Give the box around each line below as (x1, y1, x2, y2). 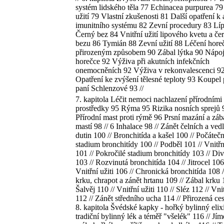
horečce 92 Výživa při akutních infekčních (75, 57, 209, 65)
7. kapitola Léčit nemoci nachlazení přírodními (75, 95, 222, 103)
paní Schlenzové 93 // (75, 84, 143, 92)
